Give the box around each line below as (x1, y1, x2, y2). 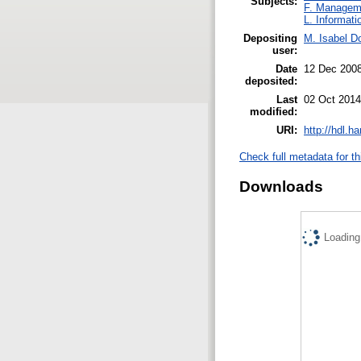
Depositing (243, 31, 297, 44)
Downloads (239, 177, 323, 195)
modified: (250, 105, 297, 118)
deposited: (245, 74, 297, 87)
